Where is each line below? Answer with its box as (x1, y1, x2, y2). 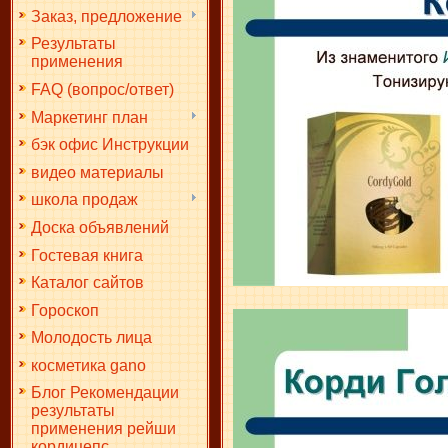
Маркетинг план (31, 108, 148, 126)
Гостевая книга (31, 246, 143, 264)
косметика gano (31, 356, 146, 374)
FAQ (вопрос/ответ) (31, 80, 174, 98)
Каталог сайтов (31, 274, 144, 292)
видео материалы (31, 163, 164, 181)
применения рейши (31, 420, 176, 438)
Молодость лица (31, 329, 152, 347)
